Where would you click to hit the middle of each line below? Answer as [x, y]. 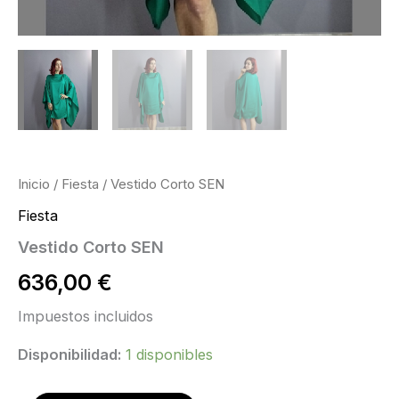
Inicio [34, 184]
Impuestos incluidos [85, 316]
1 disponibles [169, 355]
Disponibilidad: [69, 355]
